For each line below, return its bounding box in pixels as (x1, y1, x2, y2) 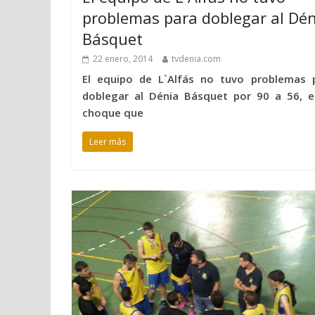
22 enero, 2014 (93, 53, 153, 65)
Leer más (89, 136, 126, 148)
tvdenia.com (172, 53, 221, 65)
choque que (82, 105, 143, 120)
